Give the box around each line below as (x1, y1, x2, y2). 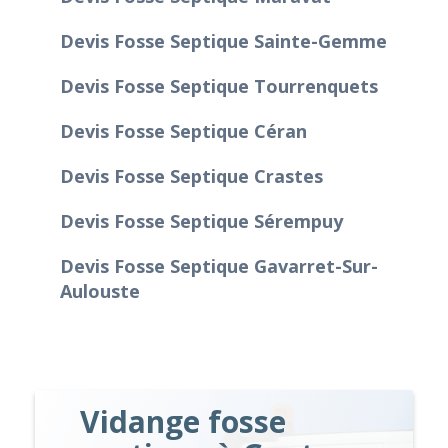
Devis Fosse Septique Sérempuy (60, 208, 343, 233)
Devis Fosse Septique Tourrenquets (60, 73, 378, 98)
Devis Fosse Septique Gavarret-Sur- (60, 253, 378, 278)
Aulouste (60, 278, 140, 303)
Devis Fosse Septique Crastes (60, 163, 323, 188)
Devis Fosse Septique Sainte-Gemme (60, 28, 387, 53)
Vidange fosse (80, 400, 287, 442)
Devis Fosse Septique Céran (60, 118, 307, 143)
